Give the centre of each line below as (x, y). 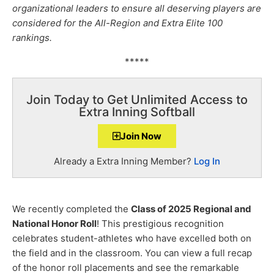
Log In (207, 161)
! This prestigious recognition (160, 223)
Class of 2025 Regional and (191, 209)
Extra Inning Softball (137, 112)
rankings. (33, 38)
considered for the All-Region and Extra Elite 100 (117, 23)
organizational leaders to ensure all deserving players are (137, 9)
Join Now (141, 136)
